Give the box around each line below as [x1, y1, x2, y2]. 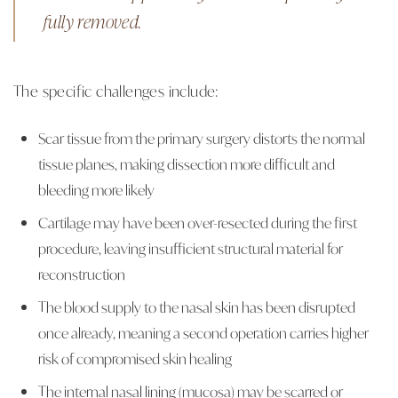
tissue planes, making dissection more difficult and [38, 153, 335, 174]
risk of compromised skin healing [38, 347, 232, 369]
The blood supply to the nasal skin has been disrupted [38, 296, 355, 317]
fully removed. [44, 7, 142, 34]
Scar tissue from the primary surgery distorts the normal [38, 127, 365, 148]
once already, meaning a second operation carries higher [38, 322, 369, 343]
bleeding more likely [38, 179, 155, 200]
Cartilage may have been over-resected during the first [38, 211, 357, 233]
